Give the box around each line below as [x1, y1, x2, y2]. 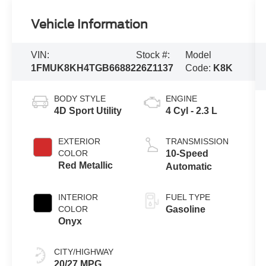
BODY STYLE [54, 94, 106, 104]
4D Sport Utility [54, 106, 122, 116]
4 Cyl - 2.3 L [165, 106, 217, 116]
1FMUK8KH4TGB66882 [31, 63, 137, 74]
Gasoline [165, 204, 205, 215]
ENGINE [165, 94, 197, 104]
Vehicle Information [31, 17, 148, 32]
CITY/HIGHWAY [54, 247, 114, 257]
